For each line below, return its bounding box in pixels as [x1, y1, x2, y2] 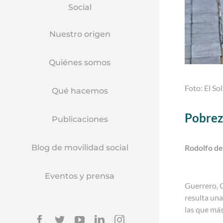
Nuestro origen [49, 29, 111, 39]
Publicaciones [51, 114, 108, 124]
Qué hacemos [51, 86, 108, 96]
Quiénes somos [49, 58, 111, 67]
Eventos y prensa [45, 171, 114, 181]
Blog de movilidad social [31, 143, 128, 152]
